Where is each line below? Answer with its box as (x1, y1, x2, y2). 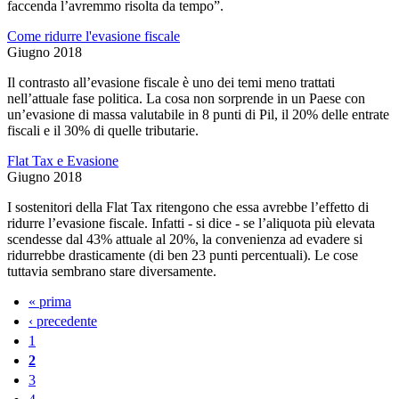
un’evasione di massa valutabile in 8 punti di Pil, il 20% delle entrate (7, 106, 389, 122)
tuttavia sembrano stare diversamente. (7, 263, 216, 279)
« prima (28, 293, 71, 309)
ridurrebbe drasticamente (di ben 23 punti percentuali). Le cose (7, 247, 358, 263)
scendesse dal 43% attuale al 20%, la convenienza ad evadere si (7, 231, 362, 247)
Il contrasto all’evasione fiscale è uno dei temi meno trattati (7, 74, 335, 90)
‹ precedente (28, 313, 97, 329)
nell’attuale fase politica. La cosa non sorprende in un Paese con (7, 90, 365, 106)
